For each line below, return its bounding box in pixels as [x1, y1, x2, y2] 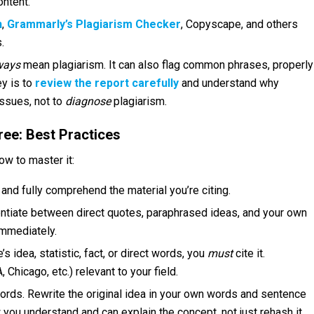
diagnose [65, 94, 111, 108]
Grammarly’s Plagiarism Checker [7, 17, 181, 31]
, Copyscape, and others [181, 17, 298, 31]
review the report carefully [35, 76, 179, 90]
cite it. [233, 246, 265, 260]
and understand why [179, 76, 279, 90]
